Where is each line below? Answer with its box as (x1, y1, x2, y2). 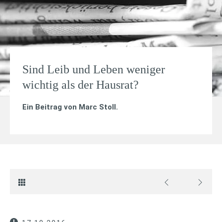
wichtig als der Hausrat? (22, 78, 139, 91)
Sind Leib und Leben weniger (22, 63, 165, 76)
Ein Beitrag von (22, 102, 79, 111)
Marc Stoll (79, 102, 116, 111)
